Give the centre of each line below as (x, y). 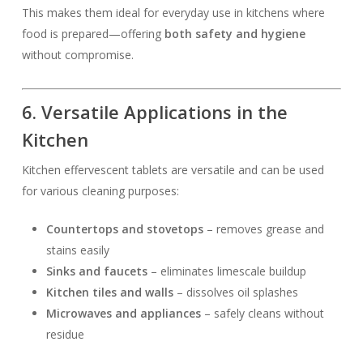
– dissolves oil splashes (235, 292)
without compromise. (77, 55)
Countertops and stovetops (124, 229)
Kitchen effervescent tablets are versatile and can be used (173, 170)
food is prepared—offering (93, 34)
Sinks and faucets (96, 271)
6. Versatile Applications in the (154, 112)
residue (65, 334)
